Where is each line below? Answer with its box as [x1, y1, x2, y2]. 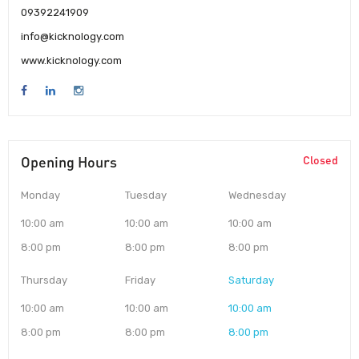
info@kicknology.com [21, 30, 124, 42]
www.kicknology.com [21, 54, 122, 67]
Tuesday [124, 188, 167, 201]
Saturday [228, 273, 275, 286]
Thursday [21, 273, 67, 286]
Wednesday [228, 188, 287, 201]
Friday [124, 273, 155, 286]
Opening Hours [21, 152, 117, 171]
